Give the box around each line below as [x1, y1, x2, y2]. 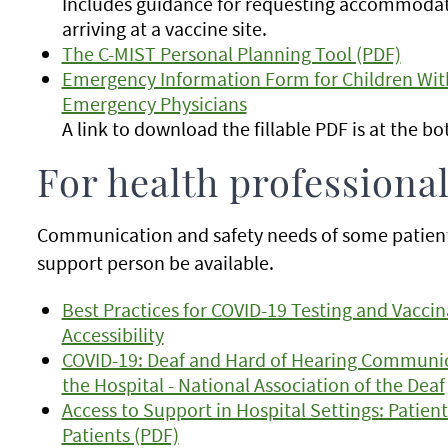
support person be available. [36, 250, 274, 275]
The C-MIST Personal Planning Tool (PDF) [61, 41, 401, 66]
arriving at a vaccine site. [61, 16, 267, 41]
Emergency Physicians [61, 91, 247, 116]
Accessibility [61, 322, 164, 347]
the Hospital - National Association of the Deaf [61, 372, 445, 397]
